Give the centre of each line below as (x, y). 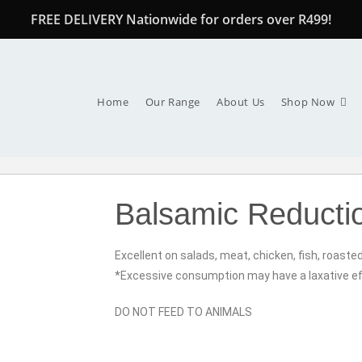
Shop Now (308, 102)
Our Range (173, 102)
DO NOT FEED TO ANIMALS (183, 312)
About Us (240, 102)
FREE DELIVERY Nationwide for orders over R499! (181, 19)
